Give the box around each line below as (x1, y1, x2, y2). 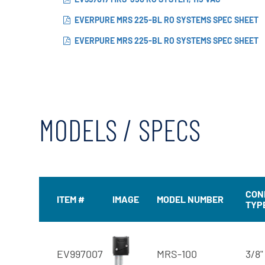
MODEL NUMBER (157, 193, 224, 205)
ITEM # (57, 193, 85, 205)
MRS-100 (157, 247, 197, 260)
